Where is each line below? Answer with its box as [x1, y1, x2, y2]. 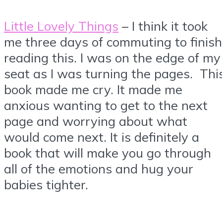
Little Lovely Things [4, 17, 118, 34]
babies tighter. [4, 176, 88, 192]
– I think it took [118, 17, 208, 34]
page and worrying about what [4, 112, 187, 129]
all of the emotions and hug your [4, 160, 193, 176]
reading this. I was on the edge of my [4, 49, 221, 65]
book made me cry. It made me [4, 81, 182, 97]
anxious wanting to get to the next [4, 97, 208, 113]
